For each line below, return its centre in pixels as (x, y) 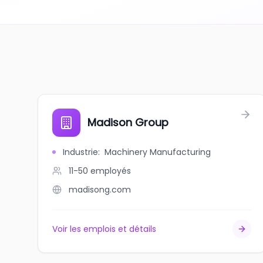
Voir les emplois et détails (104, 229)
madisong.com (100, 190)
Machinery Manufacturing (158, 152)
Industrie (80, 152)
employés (111, 171)
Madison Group (128, 122)
